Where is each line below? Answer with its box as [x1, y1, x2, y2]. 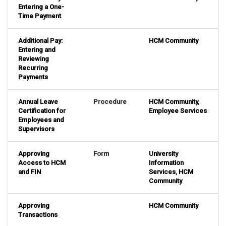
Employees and [18, 116, 64, 124]
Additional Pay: [18, 37, 63, 45]
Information [149, 159, 184, 167]
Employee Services [149, 107, 207, 115]
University [149, 150, 178, 158]
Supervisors [18, 125, 54, 133]
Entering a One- [18, 3, 64, 11]
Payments [18, 73, 48, 81]
